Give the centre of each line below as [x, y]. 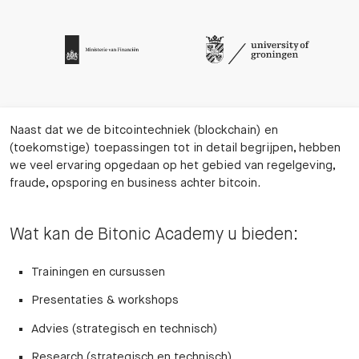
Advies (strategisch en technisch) [125, 329]
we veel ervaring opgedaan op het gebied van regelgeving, [172, 165]
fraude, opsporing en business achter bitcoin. [135, 183]
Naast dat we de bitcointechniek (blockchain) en [144, 130]
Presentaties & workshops [105, 301]
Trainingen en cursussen [98, 272]
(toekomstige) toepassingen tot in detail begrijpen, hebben [175, 147]
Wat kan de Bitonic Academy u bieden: [154, 235]
